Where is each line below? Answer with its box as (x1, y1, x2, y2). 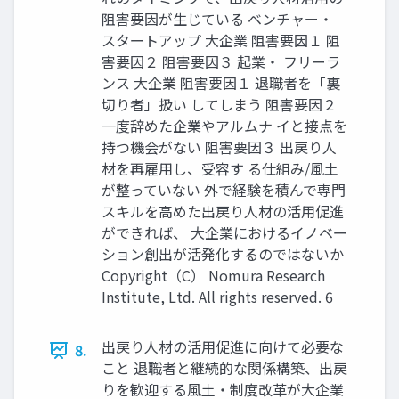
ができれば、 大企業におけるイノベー (102, 222, 347, 244)
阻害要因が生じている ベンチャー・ (102, 8, 333, 30)
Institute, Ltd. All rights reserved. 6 (102, 286, 333, 308)
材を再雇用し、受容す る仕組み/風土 (102, 158, 338, 180)
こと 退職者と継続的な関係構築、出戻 (102, 357, 347, 379)
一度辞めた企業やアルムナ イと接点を (102, 115, 347, 137)
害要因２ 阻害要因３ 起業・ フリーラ (102, 51, 340, 73)
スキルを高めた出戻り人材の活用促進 (102, 200, 344, 223)
